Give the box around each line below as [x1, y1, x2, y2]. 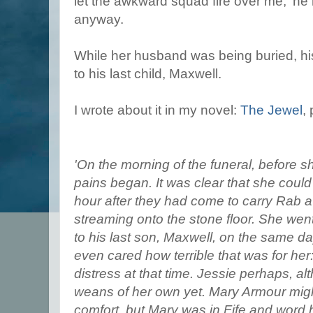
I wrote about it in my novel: [74, 102, 240, 117]
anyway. [74, 11, 124, 27]
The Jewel [240, 102, 303, 117]
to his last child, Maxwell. [74, 66, 221, 81]
